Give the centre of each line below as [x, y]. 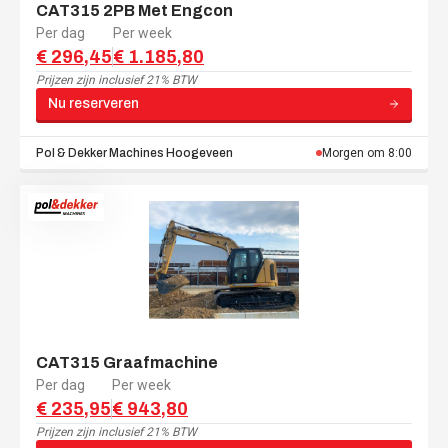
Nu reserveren [93, 103]
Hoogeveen [199, 152]
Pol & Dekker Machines [100, 152]
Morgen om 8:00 [367, 152]
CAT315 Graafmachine [127, 362]
